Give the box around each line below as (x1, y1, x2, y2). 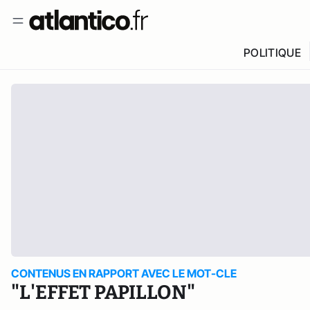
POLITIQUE (243, 46, 301, 60)
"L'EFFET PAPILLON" (11, 281, 195, 304)
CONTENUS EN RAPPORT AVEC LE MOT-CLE (11, 266, 237, 280)
